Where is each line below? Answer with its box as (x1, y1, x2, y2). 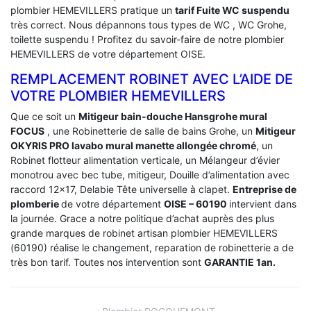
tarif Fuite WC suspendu (175, 3, 289, 16)
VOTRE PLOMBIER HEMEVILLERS (10, 87, 226, 104)
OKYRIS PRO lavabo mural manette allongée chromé (10, 139, 256, 151)
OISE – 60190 (164, 197, 229, 210)
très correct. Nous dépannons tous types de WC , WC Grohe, (10, 18, 287, 31)
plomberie (10, 197, 61, 210)
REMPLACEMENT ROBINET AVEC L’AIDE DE (10, 70, 293, 87)
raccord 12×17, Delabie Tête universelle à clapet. (10, 183, 233, 195)
